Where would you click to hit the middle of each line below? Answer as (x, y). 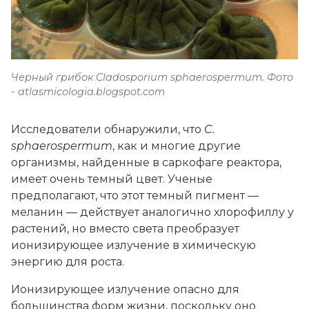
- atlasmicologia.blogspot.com (88, 92)
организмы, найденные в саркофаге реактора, (146, 163)
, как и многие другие (177, 146)
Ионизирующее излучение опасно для (125, 290)
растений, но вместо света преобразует (125, 229)
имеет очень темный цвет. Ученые (112, 179)
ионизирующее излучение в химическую (133, 246)
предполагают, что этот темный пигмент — (135, 196)
